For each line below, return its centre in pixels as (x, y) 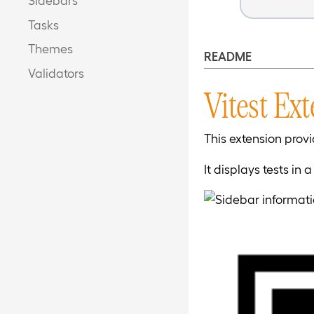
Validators (56, 73)
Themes (50, 48)
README (227, 55)
